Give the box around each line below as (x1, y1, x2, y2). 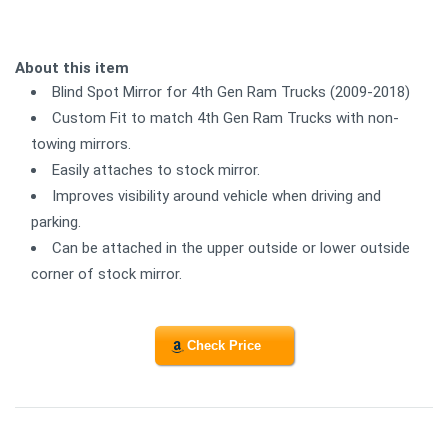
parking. (31, 213, 81, 232)
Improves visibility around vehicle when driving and (52, 187, 381, 206)
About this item (15, 59, 129, 78)
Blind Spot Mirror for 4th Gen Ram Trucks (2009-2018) (52, 83, 410, 102)
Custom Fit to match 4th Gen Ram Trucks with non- (52, 109, 399, 128)
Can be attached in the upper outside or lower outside (52, 239, 410, 258)
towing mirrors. (31, 135, 131, 154)
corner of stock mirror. (31, 265, 182, 284)
